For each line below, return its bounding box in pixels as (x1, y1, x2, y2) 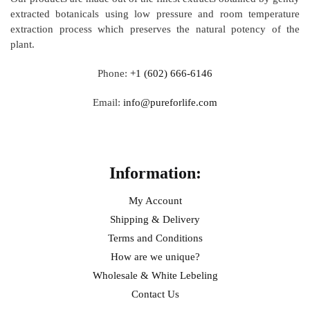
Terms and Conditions (107, 232, 203, 244)
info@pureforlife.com (123, 96, 217, 108)
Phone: (98, 67, 130, 79)
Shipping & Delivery (110, 213, 200, 225)
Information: (109, 163, 201, 182)
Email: (93, 96, 123, 108)
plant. (10, 39, 35, 51)
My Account (128, 194, 182, 206)
